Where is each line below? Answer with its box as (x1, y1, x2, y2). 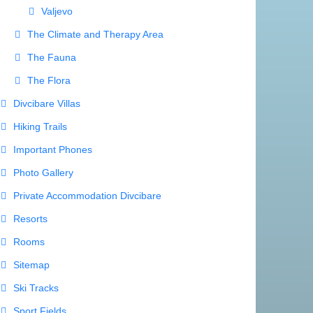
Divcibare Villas (13, 98, 80, 110)
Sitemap (13, 259, 50, 271)
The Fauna (27, 52, 76, 64)
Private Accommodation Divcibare (13, 190, 161, 202)
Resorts (13, 213, 48, 225)
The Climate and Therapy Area (27, 29, 163, 41)
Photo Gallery (13, 167, 73, 179)
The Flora (27, 75, 71, 87)
